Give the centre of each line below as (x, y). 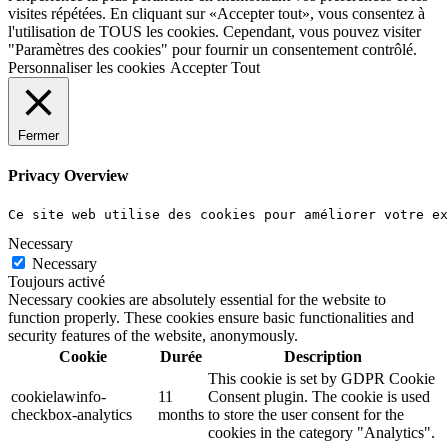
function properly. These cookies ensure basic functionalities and (211, 317)
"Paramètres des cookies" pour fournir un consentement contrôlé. (212, 50)
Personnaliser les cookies (86, 68)
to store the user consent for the (306, 414)
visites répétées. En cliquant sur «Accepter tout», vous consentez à (216, 14)
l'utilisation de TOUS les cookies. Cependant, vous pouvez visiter (214, 32)
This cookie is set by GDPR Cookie (321, 378)
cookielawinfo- (58, 396)
